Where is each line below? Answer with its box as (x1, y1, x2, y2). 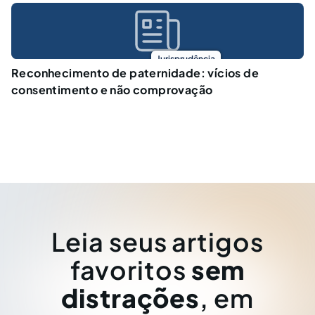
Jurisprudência (156, 53, 215, 64)
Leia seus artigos (51, 226, 264, 257)
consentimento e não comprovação (11, 82, 213, 97)
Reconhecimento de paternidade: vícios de (11, 65, 259, 80)
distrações (61, 282, 200, 314)
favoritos (70, 254, 191, 285)
